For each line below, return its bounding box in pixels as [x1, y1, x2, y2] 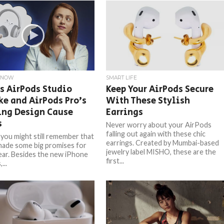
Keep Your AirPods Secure [106, 82, 214, 96]
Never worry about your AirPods [106, 120, 212, 129]
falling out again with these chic [106, 129, 206, 138]
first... [106, 156, 124, 165]
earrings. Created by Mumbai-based [106, 138, 219, 147]
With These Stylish [106, 94, 190, 107]
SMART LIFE [106, 74, 137, 81]
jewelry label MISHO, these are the [106, 147, 216, 156]
